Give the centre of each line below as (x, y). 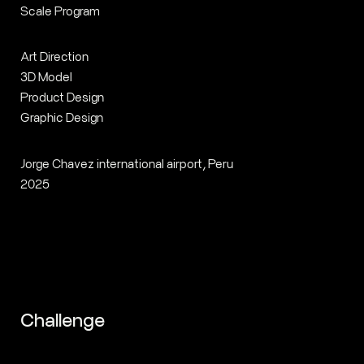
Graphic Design (61, 117)
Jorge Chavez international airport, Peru (126, 162)
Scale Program (60, 10)
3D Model (46, 76)
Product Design (62, 97)
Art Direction (54, 56)
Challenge (62, 319)
